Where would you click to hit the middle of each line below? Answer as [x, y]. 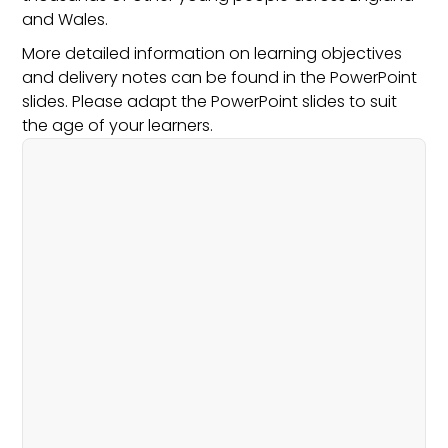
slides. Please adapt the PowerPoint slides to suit [210, 101]
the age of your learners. [118, 125]
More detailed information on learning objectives [212, 53]
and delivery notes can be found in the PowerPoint [220, 77]
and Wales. [65, 19]
